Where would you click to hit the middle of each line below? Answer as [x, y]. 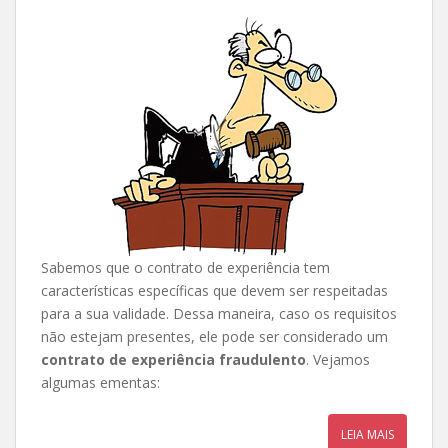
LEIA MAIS [367, 434]
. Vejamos [338, 359]
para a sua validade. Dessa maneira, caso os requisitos [219, 313]
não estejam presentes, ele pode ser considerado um [214, 336]
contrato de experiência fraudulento [173, 359]
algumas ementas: [100, 382]
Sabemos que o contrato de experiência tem [185, 267]
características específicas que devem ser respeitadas [214, 290]
